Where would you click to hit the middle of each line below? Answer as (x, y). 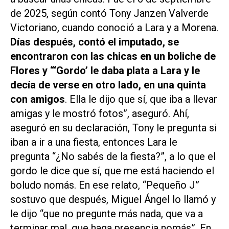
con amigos (38, 99)
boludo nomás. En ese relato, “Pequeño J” (105, 185)
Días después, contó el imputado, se (95, 42)
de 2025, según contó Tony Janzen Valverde (109, 13)
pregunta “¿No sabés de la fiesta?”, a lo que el (113, 156)
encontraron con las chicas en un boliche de (113, 56)
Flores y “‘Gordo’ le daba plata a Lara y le (105, 70)
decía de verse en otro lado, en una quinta (108, 85)
